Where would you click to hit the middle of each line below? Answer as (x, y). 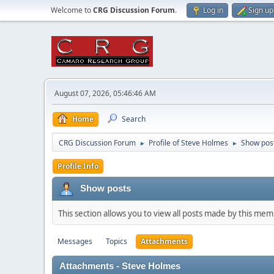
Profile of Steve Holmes (188, 143)
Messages (75, 241)
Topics (117, 241)
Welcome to (72, 10)
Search (134, 119)
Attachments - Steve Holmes (120, 266)
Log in (213, 10)
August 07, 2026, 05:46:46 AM (105, 93)
